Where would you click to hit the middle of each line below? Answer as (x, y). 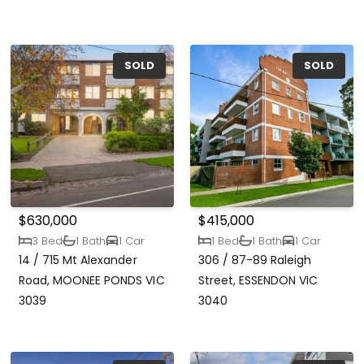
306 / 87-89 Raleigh (255, 260)
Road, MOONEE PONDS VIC (92, 281)
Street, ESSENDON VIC (258, 281)
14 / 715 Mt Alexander (78, 260)
